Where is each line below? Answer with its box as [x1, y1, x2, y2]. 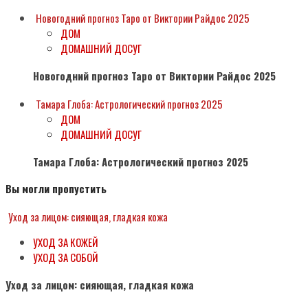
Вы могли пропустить [5, 180, 107, 196]
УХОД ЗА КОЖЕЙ [33, 234, 98, 250]
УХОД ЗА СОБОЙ [33, 249, 98, 265]
